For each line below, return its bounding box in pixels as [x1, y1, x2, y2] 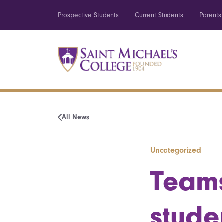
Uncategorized [150, 145, 201, 155]
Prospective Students [58, 11, 119, 19]
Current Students [135, 11, 183, 19]
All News [62, 113, 89, 121]
